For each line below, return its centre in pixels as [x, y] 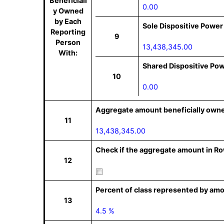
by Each [68, 21]
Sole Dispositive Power [183, 26]
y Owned [68, 11]
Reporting [68, 32]
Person [68, 42]
